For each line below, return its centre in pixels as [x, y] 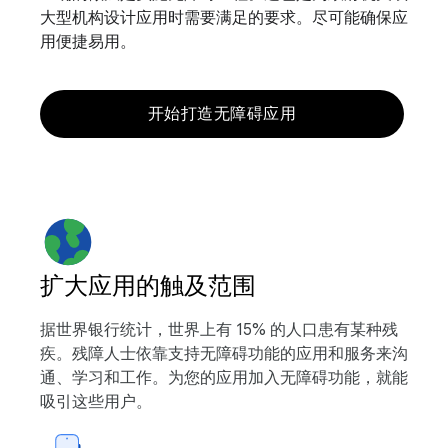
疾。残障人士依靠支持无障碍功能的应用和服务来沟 [224, 354]
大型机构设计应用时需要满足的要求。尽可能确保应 [224, 18]
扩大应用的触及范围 [148, 286]
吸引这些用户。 [96, 402]
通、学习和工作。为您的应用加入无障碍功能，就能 [224, 378]
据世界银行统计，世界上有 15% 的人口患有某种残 [219, 330]
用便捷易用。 [88, 42]
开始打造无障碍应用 [222, 114]
